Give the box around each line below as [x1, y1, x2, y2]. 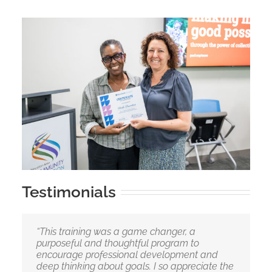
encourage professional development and [36, 249, 218, 261]
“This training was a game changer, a [36, 226, 195, 238]
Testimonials [21, 182, 116, 202]
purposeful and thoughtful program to [36, 237, 199, 250]
